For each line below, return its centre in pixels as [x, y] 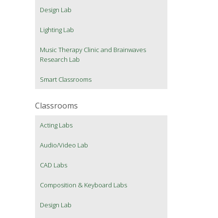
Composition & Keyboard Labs [83, 185]
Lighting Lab [57, 30]
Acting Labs [56, 125]
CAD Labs [54, 165]
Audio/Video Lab [64, 145]
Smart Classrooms [66, 80]
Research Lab [60, 60]
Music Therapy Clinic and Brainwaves [93, 50]
